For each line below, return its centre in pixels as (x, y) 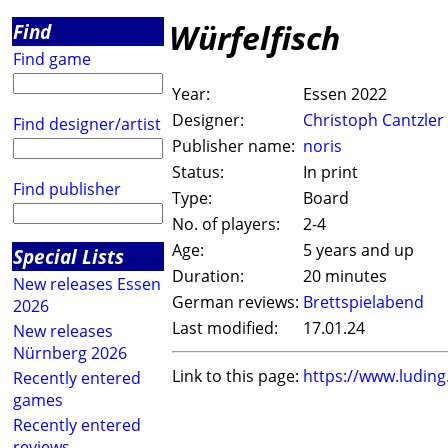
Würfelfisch (254, 37)
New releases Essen (87, 284)
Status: (198, 172)
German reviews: (235, 302)
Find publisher (67, 189)
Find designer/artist (87, 124)
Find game (52, 59)
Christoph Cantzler (373, 120)
